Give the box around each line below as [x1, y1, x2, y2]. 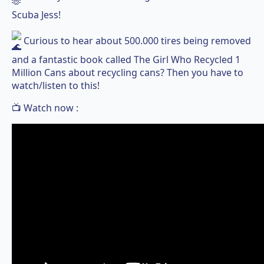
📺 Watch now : [12, 101, 78, 114]
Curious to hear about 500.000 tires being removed [24, 34, 251, 48]
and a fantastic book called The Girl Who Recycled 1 [12, 52, 240, 66]
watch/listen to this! [12, 78, 100, 92]
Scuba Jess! [12, 8, 61, 21]
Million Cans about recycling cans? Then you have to [12, 65, 243, 79]
